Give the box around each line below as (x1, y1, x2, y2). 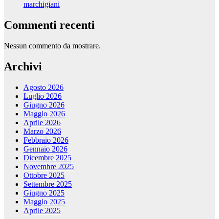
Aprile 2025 (23, 206, 61, 215)
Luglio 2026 (23, 92, 62, 101)
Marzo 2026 (23, 127, 61, 136)
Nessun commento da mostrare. (4, 42, 101, 50)
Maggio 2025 (23, 197, 65, 206)
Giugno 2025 (23, 189, 65, 197)
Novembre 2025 (23, 162, 74, 171)
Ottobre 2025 (23, 171, 65, 180)
